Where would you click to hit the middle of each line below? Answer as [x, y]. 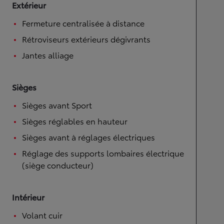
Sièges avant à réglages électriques [88, 137]
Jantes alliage [48, 55]
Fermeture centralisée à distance [83, 23]
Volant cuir [42, 215]
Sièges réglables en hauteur [75, 121]
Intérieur [28, 197]
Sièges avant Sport [57, 105]
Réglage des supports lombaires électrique [103, 153]
